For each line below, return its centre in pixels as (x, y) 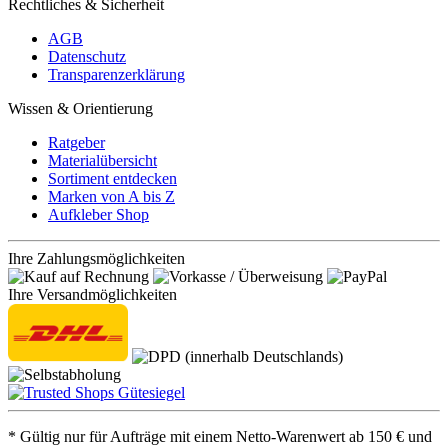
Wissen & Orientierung (80, 109)
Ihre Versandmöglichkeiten (92, 295)
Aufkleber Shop (98, 215)
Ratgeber (76, 143)
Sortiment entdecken (112, 179)
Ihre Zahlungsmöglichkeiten (96, 259)
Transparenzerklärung (116, 75)
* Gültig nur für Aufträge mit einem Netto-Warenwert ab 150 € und (220, 436)
